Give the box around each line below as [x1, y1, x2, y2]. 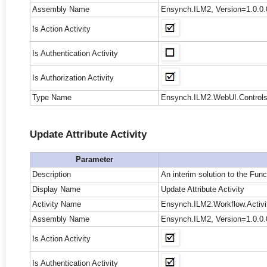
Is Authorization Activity [32, 73, 114, 83]
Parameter [76, 155, 113, 164]
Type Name [32, 93, 72, 103]
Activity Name [32, 200, 81, 209]
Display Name [32, 185, 80, 194]
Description [32, 170, 71, 179]
